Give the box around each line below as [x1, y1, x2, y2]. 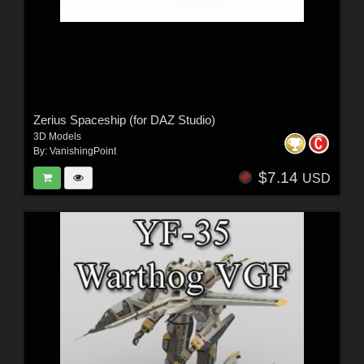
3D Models [32, 130, 81, 142]
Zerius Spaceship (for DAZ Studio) [32, 112, 215, 127]
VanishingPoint [49, 145, 116, 157]
